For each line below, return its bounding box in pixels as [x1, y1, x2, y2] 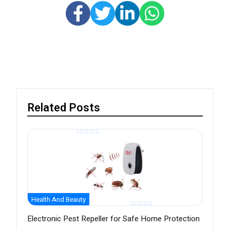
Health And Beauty [31, 195, 86, 205]
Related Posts [27, 100, 100, 117]
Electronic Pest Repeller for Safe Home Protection [27, 213, 200, 225]
